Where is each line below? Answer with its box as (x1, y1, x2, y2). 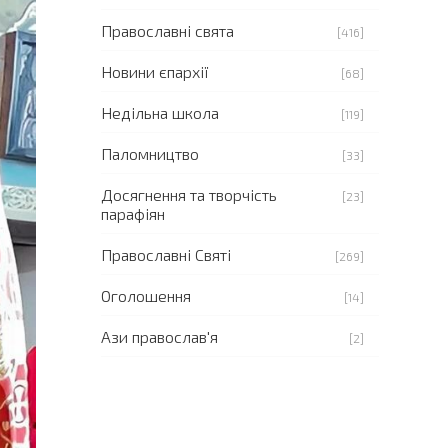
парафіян (101, 204, 165, 223)
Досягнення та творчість (101, 185, 277, 204)
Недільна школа (101, 103, 219, 122)
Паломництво (101, 144, 199, 163)
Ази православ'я (101, 327, 218, 346)
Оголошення (101, 286, 191, 305)
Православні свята (101, 21, 234, 40)
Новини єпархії (101, 62, 209, 81)
